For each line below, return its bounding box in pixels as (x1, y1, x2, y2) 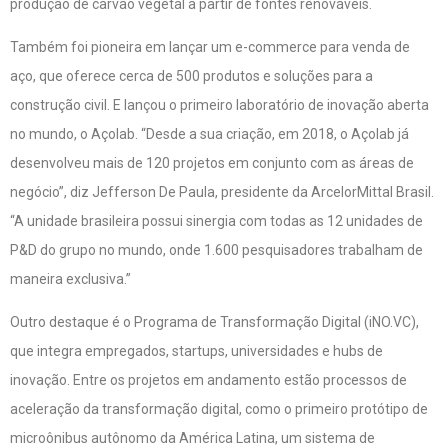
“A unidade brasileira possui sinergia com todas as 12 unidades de (10, 212, 423, 229)
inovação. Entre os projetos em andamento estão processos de (10, 372, 407, 389)
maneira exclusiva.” (10, 270, 131, 287)
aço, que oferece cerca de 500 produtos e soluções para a (10, 67, 373, 84)
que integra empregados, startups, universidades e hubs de (10, 343, 383, 360)
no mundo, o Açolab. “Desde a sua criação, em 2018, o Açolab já (10, 125, 409, 142)
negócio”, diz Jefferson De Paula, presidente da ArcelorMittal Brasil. (10, 183, 434, 200)
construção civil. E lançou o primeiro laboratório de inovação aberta (10, 96, 429, 113)
